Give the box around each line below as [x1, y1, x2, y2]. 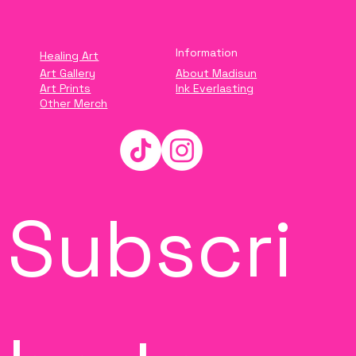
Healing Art [40, 48, 99, 63]
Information [176, 45, 238, 60]
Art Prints [40, 81, 91, 96]
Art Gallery [40, 66, 96, 81]
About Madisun [176, 66, 257, 81]
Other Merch [40, 96, 108, 111]
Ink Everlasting [176, 81, 254, 96]
